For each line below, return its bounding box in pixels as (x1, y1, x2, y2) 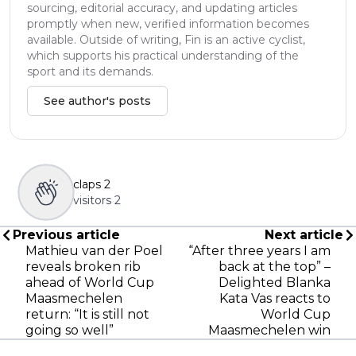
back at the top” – (219, 258, 331, 274)
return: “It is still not (25, 306, 149, 322)
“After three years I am (188, 242, 331, 258)
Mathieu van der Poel (25, 242, 163, 258)
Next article (265, 226, 343, 242)
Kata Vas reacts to (219, 290, 331, 306)
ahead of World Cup (25, 274, 154, 290)
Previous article (13, 226, 120, 242)
